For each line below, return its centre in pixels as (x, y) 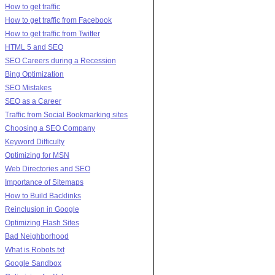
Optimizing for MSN (37, 155)
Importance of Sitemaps (44, 182)
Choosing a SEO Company (50, 128)
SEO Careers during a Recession (60, 61)
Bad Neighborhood (37, 236)
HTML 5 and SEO (34, 47)
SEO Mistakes (28, 88)
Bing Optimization (34, 74)
